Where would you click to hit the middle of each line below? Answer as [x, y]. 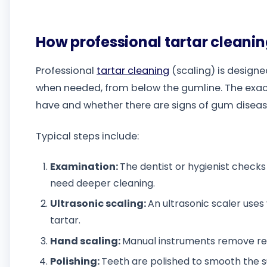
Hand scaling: [86, 241]
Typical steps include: [87, 136]
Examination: [85, 166]
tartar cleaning [133, 71]
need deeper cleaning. [103, 183]
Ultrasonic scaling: [99, 204]
